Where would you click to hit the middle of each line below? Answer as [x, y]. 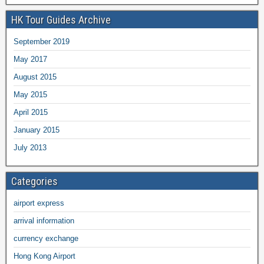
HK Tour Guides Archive [61, 20]
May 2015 [30, 95]
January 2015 [37, 130]
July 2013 [30, 148]
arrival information [44, 221]
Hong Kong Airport [44, 256]
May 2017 [30, 60]
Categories [34, 181]
